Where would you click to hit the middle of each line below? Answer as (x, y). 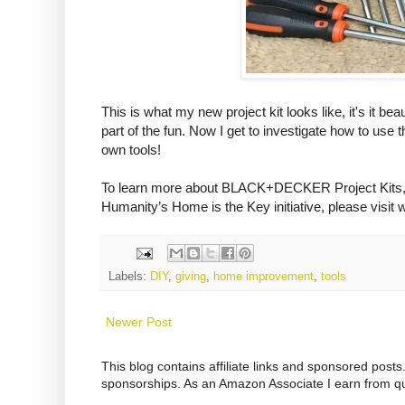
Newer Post (139, 322)
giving (191, 277)
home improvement (264, 277)
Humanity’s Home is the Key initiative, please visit (250, 207)
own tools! (131, 150)
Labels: (129, 277)
